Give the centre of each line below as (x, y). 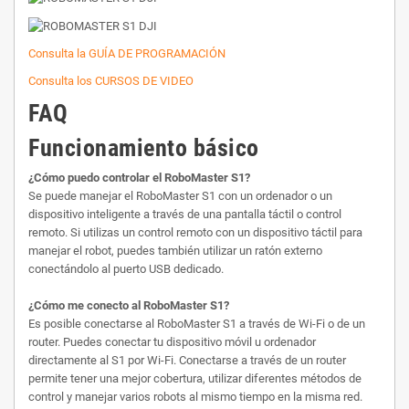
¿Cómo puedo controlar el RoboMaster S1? (139, 177)
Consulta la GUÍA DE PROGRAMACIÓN (128, 53)
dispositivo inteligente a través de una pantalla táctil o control (185, 214)
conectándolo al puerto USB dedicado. (126, 268)
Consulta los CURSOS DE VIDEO (111, 80)
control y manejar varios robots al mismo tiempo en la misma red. (195, 396)
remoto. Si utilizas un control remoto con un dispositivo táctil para (195, 232)
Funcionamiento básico (144, 147)
